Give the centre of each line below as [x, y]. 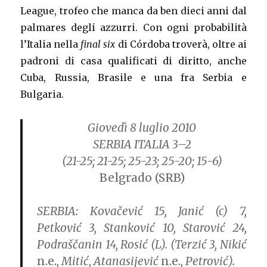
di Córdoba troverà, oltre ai [181, 44]
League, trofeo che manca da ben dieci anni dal [133, 11]
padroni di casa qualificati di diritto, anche [133, 61]
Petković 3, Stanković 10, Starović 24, [142, 228]
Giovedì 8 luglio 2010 [142, 128]
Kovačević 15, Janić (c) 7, [168, 211]
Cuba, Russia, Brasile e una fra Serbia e [133, 78]
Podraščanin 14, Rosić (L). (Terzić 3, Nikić [142, 245]
